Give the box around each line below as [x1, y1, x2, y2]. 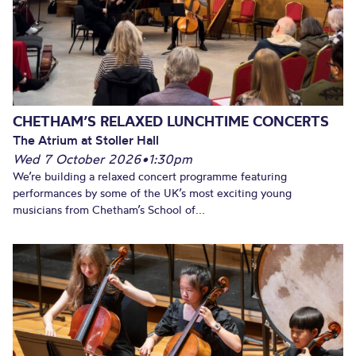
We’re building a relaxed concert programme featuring [13, 169, 287, 184]
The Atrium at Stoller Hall [13, 132, 159, 149]
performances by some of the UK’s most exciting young [13, 186, 292, 201]
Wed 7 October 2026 [13, 151, 141, 168]
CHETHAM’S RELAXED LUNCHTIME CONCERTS [13, 112, 329, 131]
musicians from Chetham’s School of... [13, 203, 205, 218]
